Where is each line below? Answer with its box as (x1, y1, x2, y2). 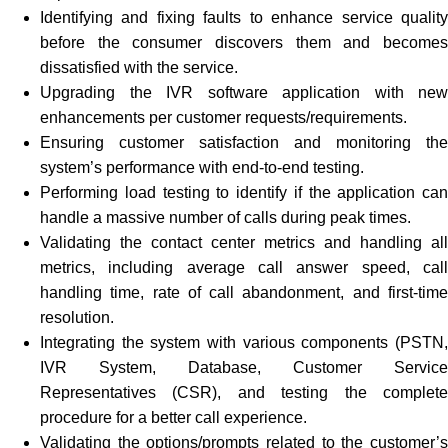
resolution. (40, 308, 114, 326)
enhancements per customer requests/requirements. (40, 108, 411, 126)
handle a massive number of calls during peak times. (40, 208, 411, 226)
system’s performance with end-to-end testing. (40, 158, 364, 176)
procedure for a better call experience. (40, 408, 307, 426)
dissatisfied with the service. (40, 58, 238, 76)
